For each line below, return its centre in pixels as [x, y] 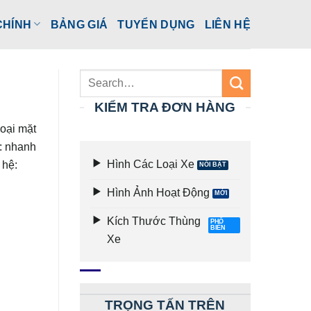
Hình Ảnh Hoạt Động [158, 193]
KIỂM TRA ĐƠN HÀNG [165, 108]
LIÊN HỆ [227, 24]
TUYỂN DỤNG [156, 24]
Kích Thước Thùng [153, 221]
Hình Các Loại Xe [150, 163]
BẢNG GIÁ [79, 24]
